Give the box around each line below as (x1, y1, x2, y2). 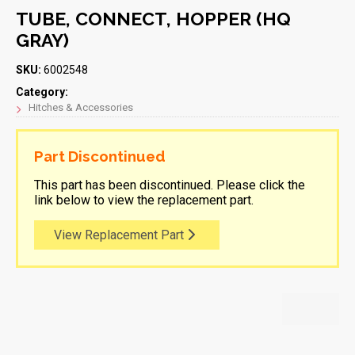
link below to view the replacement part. (34, 192, 254, 208)
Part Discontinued (34, 147, 166, 165)
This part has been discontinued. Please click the (34, 177, 305, 193)
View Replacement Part (54, 227, 187, 242)
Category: (16, 85, 68, 98)
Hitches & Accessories (29, 101, 133, 113)
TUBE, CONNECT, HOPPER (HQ (16, 7, 291, 29)
